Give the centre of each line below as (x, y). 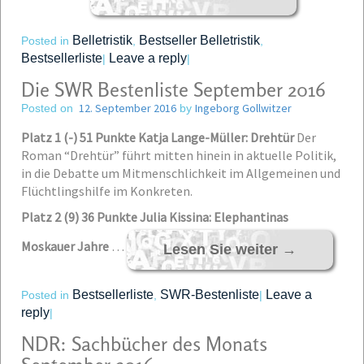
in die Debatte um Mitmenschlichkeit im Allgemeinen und (181, 173)
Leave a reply (148, 58)
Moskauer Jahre (65, 247)
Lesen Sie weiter (223, 249)
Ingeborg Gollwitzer (243, 108)
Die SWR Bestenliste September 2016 (173, 90)
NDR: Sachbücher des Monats (144, 344)
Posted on (47, 108)
